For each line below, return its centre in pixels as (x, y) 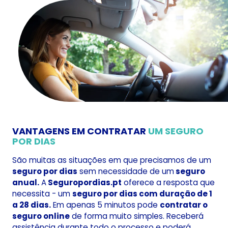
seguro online (41, 216)
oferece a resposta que (168, 183)
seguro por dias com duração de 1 (142, 194)
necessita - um (42, 194)
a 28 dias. (32, 205)
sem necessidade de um (126, 172)
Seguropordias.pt (84, 183)
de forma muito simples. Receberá (137, 216)
